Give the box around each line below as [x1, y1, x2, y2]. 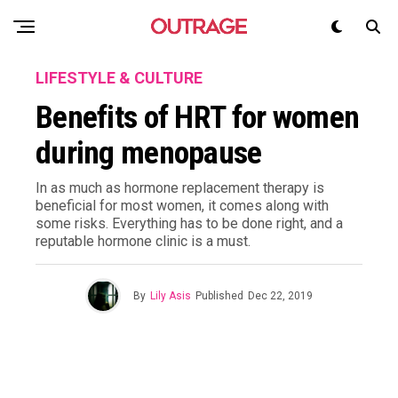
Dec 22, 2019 [248, 290, 313, 302]
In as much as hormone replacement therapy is [36, 179, 324, 196]
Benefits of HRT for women [36, 99, 360, 136]
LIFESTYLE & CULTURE [36, 68, 203, 87]
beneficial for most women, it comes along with [36, 197, 329, 214]
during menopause [36, 134, 262, 171]
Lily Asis [150, 290, 191, 302]
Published [195, 290, 243, 302]
